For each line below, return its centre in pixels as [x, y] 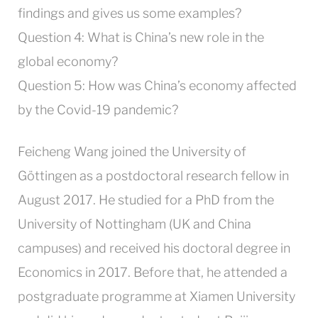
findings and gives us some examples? [130, 13]
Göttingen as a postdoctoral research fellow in [153, 176]
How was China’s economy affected [192, 86]
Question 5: [53, 86]
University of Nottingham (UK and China [135, 224]
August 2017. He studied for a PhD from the [146, 200]
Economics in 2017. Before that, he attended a [153, 272]
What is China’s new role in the [176, 37]
